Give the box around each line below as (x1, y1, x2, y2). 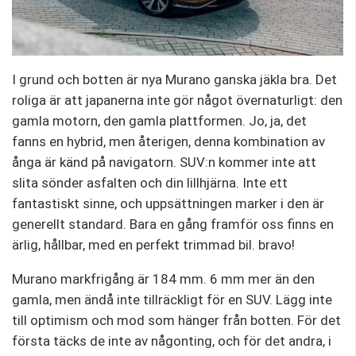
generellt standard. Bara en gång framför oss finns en (12, 215, 334, 232)
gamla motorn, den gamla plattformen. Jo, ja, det (12, 112, 307, 129)
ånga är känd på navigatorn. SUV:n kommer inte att (12, 153, 316, 170)
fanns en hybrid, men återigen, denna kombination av (12, 133, 325, 149)
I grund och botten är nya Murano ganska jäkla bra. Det (12, 71, 337, 87)
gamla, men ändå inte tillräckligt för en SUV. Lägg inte (12, 291, 332, 308)
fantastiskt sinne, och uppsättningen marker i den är (12, 195, 324, 211)
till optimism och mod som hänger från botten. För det (12, 311, 341, 328)
